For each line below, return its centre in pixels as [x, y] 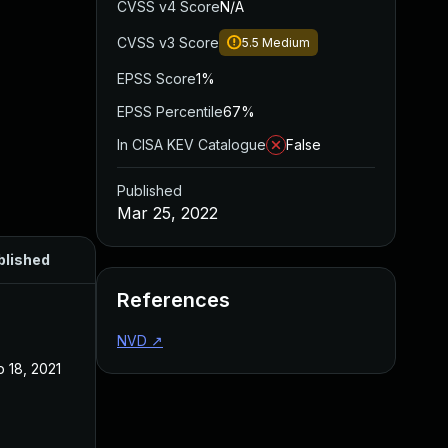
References [173, 300]
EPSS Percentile [170, 111]
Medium [286, 42]
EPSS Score [156, 78]
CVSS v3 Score [168, 42]
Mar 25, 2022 [167, 213]
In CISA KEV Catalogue [191, 144]
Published [149, 190]
